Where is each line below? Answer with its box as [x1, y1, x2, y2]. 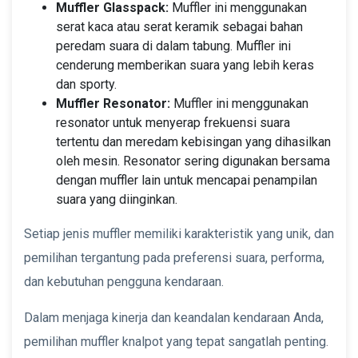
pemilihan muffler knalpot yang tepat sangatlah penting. [24, 333, 328, 349]
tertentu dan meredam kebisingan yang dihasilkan [56, 133, 331, 149]
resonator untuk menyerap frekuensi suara [56, 114, 290, 130]
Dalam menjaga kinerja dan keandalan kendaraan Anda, [24, 309, 324, 325]
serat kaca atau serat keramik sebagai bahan [56, 18, 303, 34]
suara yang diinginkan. [56, 191, 177, 207]
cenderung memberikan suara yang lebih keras [56, 57, 314, 73]
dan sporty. [56, 76, 117, 92]
